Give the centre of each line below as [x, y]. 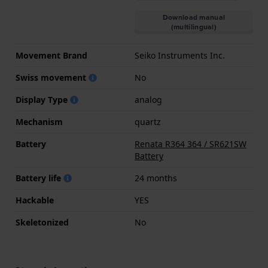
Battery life [39, 178]
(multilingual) [194, 27]
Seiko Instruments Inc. [180, 56]
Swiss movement [52, 78]
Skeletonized [42, 223]
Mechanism [39, 122]
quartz [148, 122]
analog [148, 100]
